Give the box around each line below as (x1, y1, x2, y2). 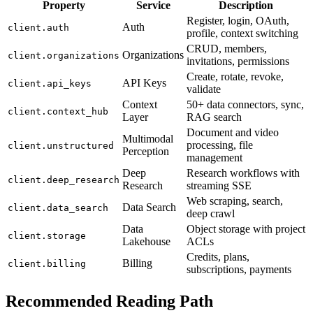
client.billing (8, 258, 86, 269)
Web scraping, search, (187, 194, 283, 207)
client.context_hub (8, 105, 108, 117)
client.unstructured (8, 140, 114, 151)
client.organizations (8, 50, 119, 61)
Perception (122, 145, 169, 157)
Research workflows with (187, 166, 300, 179)
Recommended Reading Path (6, 291, 213, 310)
